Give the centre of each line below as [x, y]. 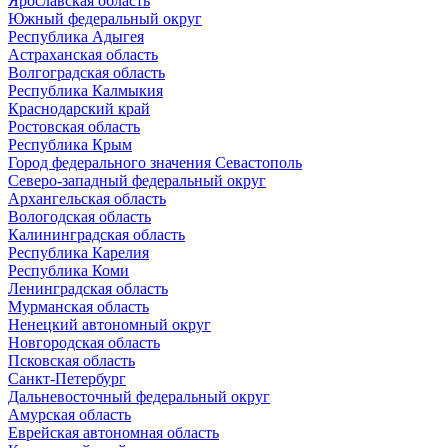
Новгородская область [84, 342]
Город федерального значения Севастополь [155, 162]
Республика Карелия [78, 252]
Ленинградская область [88, 288]
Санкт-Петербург [67, 378]
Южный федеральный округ [105, 18]
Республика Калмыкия [85, 90]
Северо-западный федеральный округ [137, 180]
